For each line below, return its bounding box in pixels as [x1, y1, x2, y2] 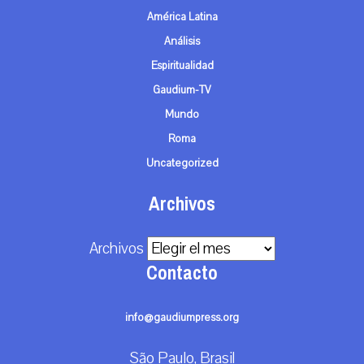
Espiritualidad [150, 58, 214, 74]
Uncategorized [145, 156, 219, 171]
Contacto [146, 256, 218, 291]
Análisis [164, 34, 200, 50]
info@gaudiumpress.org [125, 310, 239, 326]
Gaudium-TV [153, 83, 211, 98]
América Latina [146, 10, 218, 25]
